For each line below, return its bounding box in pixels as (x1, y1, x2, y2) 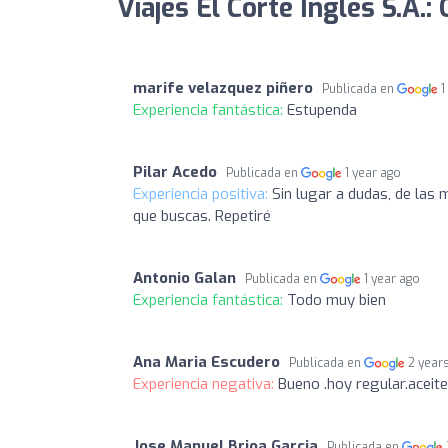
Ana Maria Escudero (133, 351, 280, 372)
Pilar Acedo (133, 161, 217, 182)
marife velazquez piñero (133, 77, 313, 98)
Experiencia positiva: (133, 183, 272, 204)
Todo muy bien (287, 289, 386, 310)
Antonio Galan (133, 267, 236, 288)
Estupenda (287, 99, 357, 120)
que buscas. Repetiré (133, 205, 271, 226)
